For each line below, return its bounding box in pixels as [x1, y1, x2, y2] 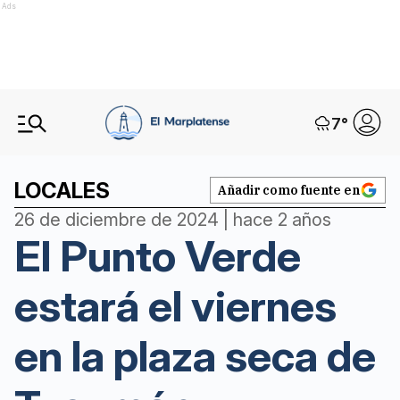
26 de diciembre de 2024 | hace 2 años [14, 209, 331, 230]
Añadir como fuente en [218, 182, 360, 198]
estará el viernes [14, 279, 337, 332]
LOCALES [14, 178, 110, 204]
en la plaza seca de [14, 329, 376, 382]
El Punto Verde [14, 229, 301, 282]
